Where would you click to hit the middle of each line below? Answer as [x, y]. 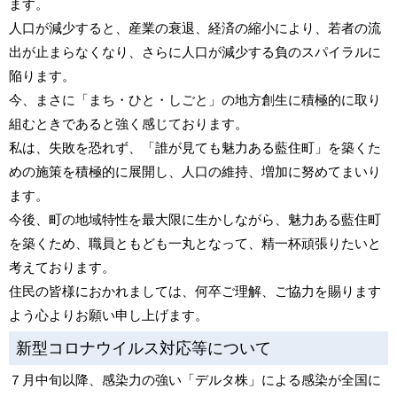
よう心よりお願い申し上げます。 [109, 315]
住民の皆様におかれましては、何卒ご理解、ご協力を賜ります [195, 291]
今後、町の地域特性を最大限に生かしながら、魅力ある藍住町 [195, 219]
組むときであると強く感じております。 [128, 124]
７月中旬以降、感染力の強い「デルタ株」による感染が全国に [195, 380]
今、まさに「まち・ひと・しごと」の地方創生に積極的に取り [195, 100]
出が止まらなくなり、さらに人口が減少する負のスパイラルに [195, 52]
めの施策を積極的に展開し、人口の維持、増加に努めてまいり [195, 171]
